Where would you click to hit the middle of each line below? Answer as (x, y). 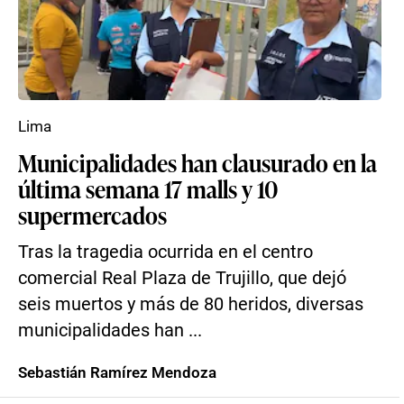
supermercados (92, 215)
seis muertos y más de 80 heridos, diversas (191, 304)
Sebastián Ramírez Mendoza (117, 372)
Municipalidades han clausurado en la (197, 162)
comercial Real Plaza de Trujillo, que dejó (182, 278)
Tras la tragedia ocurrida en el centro (165, 252)
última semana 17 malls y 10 (148, 188)
